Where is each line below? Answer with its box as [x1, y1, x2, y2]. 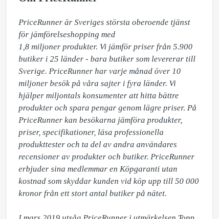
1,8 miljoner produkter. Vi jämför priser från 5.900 [19, 42, 193, 51]
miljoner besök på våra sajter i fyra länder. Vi [19, 79, 176, 88]
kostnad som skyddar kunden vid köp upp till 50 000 [19, 176, 199, 186]
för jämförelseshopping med [19, 30, 117, 39]
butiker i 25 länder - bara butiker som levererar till [19, 54, 196, 64]
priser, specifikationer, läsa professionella [19, 128, 164, 137]
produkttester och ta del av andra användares [19, 140, 177, 149]
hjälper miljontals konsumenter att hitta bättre [19, 91, 179, 100]
